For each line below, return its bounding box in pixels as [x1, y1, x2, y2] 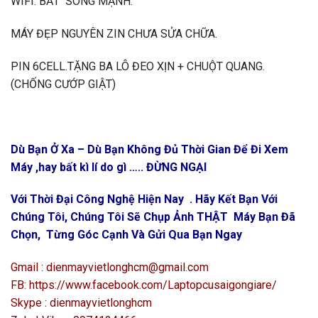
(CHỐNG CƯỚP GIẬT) [11, 77, 116, 91]
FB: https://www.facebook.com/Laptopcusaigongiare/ [11, 278, 277, 292]
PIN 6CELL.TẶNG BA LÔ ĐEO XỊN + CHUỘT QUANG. [11, 59, 265, 73]
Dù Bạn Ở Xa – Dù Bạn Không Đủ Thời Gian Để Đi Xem [11, 142, 288, 156]
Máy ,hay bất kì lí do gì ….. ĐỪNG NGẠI [11, 160, 209, 174]
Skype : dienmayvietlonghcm [11, 296, 152, 310]
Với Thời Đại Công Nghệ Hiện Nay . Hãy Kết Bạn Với [11, 192, 278, 207]
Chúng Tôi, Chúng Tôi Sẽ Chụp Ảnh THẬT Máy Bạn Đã [11, 210, 295, 224]
